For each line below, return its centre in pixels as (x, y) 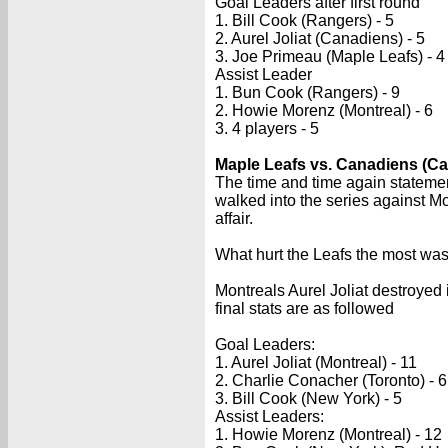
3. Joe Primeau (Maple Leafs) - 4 (330, 56)
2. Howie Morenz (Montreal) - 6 (324, 110)
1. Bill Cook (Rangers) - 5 (304, 20)
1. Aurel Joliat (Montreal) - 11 (316, 362)
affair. (234, 218)
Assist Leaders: (269, 416)
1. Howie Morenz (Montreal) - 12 (328, 434)
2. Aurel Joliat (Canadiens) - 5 (320, 38)
